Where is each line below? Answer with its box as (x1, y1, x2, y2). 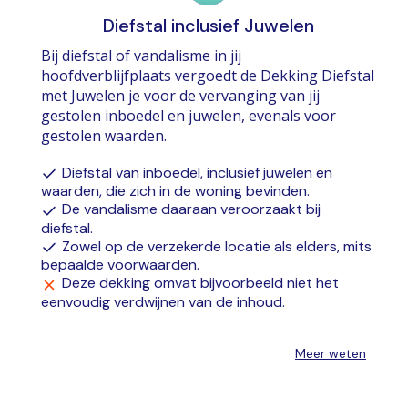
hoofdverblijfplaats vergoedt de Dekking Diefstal (41, 65, 375, 86)
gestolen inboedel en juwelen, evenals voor (41, 105, 337, 126)
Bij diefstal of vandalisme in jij (41, 45, 242, 66)
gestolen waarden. (41, 125, 168, 146)
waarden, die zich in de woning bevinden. (41, 181, 311, 201)
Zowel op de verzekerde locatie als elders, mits (62, 236, 372, 256)
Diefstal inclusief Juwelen (102, 13, 314, 37)
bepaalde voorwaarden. (41, 255, 200, 275)
